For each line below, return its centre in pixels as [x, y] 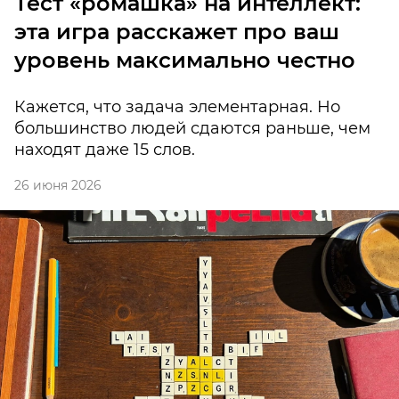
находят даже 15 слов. [105, 150]
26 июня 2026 [58, 186]
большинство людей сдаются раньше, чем [192, 129]
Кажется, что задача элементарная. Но [177, 107]
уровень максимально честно [185, 61]
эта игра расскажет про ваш [177, 32]
